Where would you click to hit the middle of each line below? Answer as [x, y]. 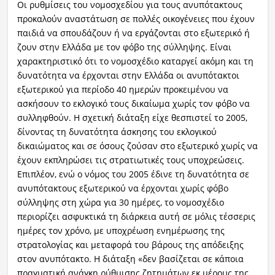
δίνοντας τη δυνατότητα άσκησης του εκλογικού [117, 132]
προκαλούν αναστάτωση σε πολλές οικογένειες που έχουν [136, 19]
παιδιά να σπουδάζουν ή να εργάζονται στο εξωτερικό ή [133, 33]
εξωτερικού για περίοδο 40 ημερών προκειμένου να [122, 90]
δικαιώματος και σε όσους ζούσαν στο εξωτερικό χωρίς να [137, 146]
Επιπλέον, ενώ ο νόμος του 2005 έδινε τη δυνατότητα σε [133, 174]
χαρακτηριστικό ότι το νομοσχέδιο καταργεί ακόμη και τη [135, 61]
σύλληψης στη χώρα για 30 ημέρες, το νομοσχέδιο [120, 203]
